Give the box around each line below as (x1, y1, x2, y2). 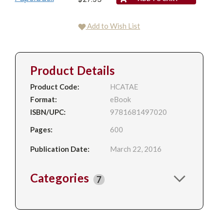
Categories (30, 171, 92, 185)
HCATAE (110, 82, 139, 91)
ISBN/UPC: (30, 107, 66, 116)
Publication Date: (30, 145, 90, 154)
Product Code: (30, 82, 79, 91)
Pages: (30, 125, 53, 134)
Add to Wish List (87, 21, 140, 30)
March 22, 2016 (110, 145, 162, 154)
